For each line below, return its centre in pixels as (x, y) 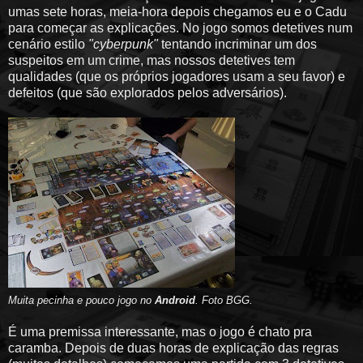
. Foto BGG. (224, 300)
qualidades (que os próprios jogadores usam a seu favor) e (177, 76)
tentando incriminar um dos (237, 44)
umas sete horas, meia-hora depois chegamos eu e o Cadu (177, 11)
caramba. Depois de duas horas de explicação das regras (173, 348)
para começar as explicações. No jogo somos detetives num (180, 28)
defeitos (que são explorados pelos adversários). (147, 92)
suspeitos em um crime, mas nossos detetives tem (152, 60)
